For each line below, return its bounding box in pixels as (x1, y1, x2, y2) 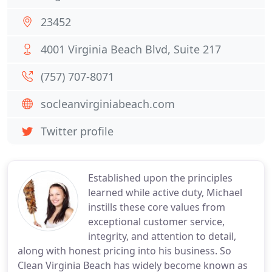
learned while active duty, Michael (88, 186, 242, 199)
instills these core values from (88, 200, 225, 214)
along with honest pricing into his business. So (18, 244, 231, 257)
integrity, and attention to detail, (88, 229, 236, 243)
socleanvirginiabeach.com (41, 97, 175, 111)
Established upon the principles (88, 171, 233, 185)
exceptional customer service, (88, 215, 225, 228)
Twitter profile (41, 124, 114, 138)
